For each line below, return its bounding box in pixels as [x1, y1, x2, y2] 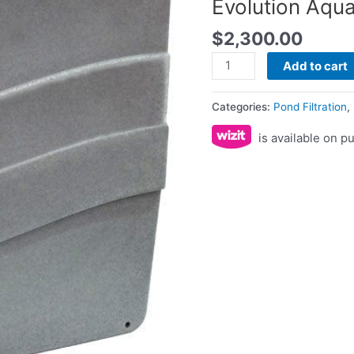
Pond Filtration [273, 100, 348, 114]
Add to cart [282, 58, 348, 73]
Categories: [212, 100, 274, 114]
